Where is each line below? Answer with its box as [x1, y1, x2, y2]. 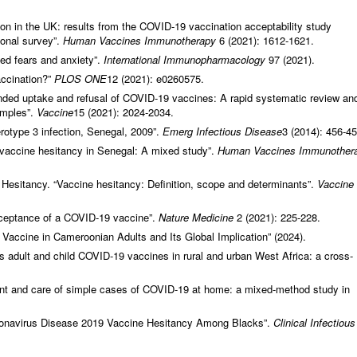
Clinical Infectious [273, 315, 355, 331]
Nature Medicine [159, 210, 237, 226]
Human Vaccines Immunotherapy [63, 33, 219, 49]
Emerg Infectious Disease [163, 124, 282, 139]
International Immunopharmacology [104, 52, 269, 68]
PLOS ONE [54, 71, 107, 87]
